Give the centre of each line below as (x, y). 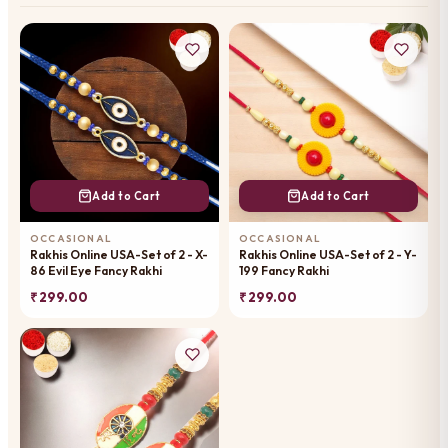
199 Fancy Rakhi (284, 270)
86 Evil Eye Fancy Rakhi (96, 270)
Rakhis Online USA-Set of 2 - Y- (328, 254)
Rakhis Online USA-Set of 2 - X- (119, 254)
